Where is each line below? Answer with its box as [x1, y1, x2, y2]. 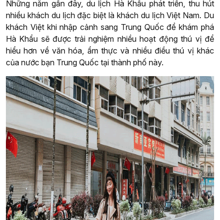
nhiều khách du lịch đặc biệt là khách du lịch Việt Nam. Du [6, 10, 214, 21]
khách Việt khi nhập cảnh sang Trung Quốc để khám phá [6, 22, 214, 32]
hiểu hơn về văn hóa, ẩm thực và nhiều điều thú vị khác [6, 46, 214, 56]
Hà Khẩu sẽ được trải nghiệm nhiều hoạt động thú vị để [6, 34, 214, 44]
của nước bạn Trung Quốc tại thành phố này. [6, 57, 164, 68]
